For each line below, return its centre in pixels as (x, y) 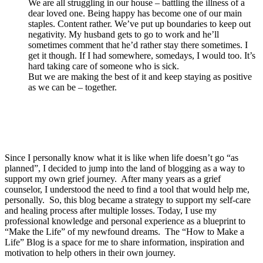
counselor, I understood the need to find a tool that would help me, (127, 190)
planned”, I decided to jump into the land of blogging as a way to (125, 168)
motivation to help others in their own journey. (90, 253)
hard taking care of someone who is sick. (104, 66)
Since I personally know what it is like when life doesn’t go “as (122, 158)
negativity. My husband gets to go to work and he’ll (124, 35)
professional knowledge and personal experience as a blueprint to (125, 221)
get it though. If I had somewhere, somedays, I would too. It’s (142, 56)
